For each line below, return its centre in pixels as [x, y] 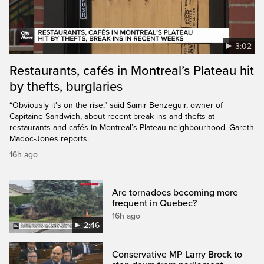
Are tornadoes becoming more [175, 192]
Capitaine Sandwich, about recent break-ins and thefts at [112, 116]
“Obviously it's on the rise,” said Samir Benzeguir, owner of [116, 105]
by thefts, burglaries [66, 86]
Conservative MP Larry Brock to [177, 254]
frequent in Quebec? [155, 203]
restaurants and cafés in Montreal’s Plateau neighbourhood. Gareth [132, 127]
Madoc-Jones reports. [49, 138]
